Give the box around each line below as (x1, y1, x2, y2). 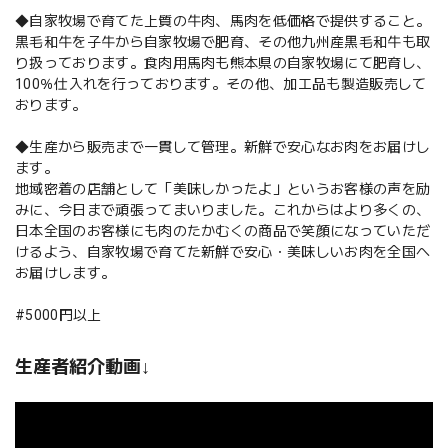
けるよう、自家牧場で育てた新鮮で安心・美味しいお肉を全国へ (15, 244, 431, 261)
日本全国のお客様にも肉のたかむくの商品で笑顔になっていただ (15, 223, 431, 240)
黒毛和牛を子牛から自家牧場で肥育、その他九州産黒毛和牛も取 (15, 34, 431, 51)
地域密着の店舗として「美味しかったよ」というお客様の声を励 (15, 181, 431, 198)
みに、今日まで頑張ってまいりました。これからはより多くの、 (15, 202, 431, 219)
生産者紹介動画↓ (15, 356, 150, 378)
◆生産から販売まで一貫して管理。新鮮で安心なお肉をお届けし (15, 139, 431, 156)
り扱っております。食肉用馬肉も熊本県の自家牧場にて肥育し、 (15, 55, 431, 72)
